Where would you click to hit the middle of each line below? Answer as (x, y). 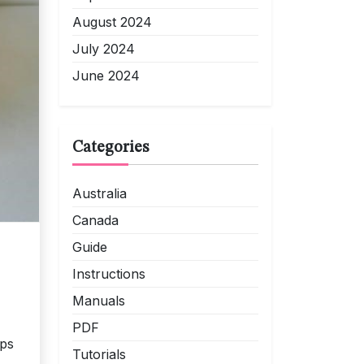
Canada (95, 220)
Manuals (99, 301)
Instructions (109, 274)
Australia (100, 193)
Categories (110, 148)
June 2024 (106, 76)
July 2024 (104, 49)
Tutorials (99, 354)
